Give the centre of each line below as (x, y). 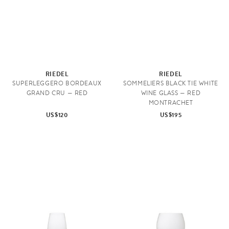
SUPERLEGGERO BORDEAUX (57, 83)
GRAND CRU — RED (57, 93)
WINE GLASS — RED (171, 93)
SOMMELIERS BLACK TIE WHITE (171, 83)
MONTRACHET (171, 102)
